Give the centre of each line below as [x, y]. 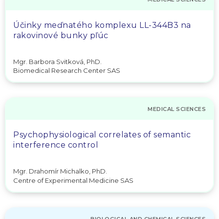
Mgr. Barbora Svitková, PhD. [57, 61]
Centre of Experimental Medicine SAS [73, 180]
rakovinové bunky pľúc [61, 35]
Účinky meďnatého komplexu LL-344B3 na [102, 25]
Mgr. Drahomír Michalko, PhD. [60, 171]
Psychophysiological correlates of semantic [102, 135]
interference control [56, 145]
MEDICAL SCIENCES [177, 109]
